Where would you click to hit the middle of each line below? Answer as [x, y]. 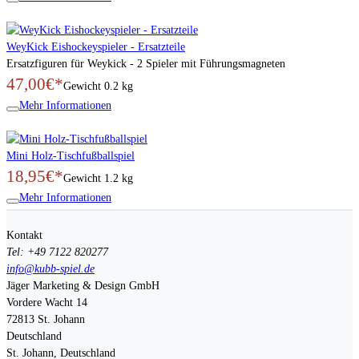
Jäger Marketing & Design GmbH [83, 285]
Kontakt [24, 235]
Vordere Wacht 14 [47, 302]
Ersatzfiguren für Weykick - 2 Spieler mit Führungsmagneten [146, 63]
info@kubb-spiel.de [50, 268]
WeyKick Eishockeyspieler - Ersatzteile [96, 46]
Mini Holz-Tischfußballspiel [71, 155]
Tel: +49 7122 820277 [57, 252]
